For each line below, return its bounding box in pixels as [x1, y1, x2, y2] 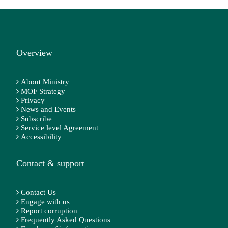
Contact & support [16, 158, 84, 168]
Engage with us [21, 197, 70, 206]
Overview [16, 47, 52, 58]
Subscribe [21, 114, 52, 123]
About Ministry [21, 77, 69, 86]
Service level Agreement [21, 123, 98, 132]
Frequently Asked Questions [21, 215, 110, 224]
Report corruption [21, 206, 77, 215]
